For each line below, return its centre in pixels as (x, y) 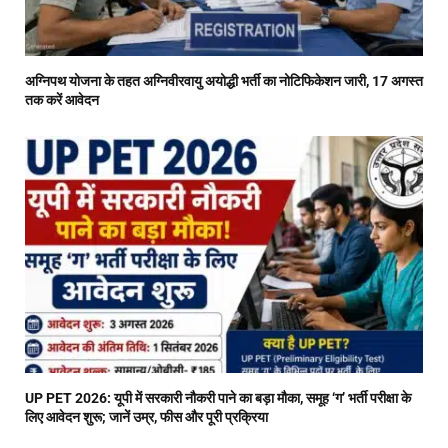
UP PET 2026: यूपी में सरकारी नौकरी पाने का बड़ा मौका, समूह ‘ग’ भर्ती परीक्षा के (218, 397)
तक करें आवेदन (62, 99)
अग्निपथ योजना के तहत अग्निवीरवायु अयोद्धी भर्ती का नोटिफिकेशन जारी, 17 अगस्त (224, 80)
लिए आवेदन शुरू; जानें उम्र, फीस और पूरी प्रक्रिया (146, 416)
